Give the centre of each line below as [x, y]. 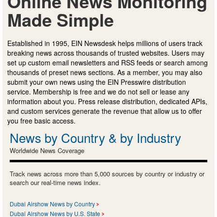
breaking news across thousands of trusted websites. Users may [106, 53]
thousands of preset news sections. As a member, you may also [105, 72]
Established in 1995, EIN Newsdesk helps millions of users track [105, 43]
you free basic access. [41, 121]
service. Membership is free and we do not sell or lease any [98, 92]
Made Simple [61, 20]
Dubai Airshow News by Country [52, 204]
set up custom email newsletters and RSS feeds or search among [108, 63]
